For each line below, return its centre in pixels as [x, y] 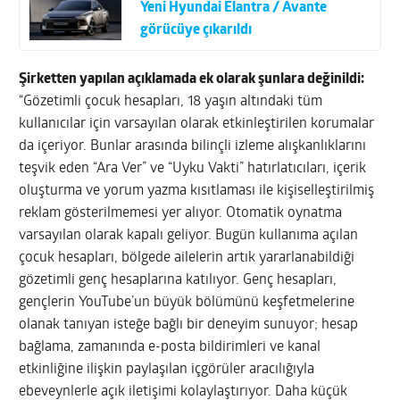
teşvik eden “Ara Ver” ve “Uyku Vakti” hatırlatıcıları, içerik [193, 169]
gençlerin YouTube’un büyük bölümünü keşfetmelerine [187, 303]
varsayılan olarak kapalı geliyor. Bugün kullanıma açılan [189, 236]
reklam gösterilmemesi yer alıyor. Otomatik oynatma [181, 214]
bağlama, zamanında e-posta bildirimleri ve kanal [170, 348]
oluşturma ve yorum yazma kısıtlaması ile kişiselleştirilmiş [197, 192]
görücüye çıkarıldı [196, 30]
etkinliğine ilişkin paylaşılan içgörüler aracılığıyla [167, 370]
